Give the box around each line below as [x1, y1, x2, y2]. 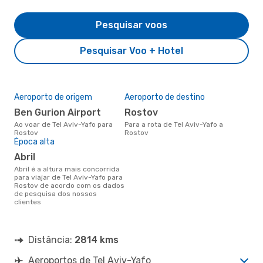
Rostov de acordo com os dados [14, 181, 124, 190]
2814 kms [75, 234, 119, 245]
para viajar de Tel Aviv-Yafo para [14, 173, 123, 181]
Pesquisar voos [96, 19, 167, 31]
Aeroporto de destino [124, 92, 205, 102]
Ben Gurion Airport [21, 106, 101, 118]
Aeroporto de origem [14, 92, 92, 102]
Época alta [14, 136, 55, 147]
